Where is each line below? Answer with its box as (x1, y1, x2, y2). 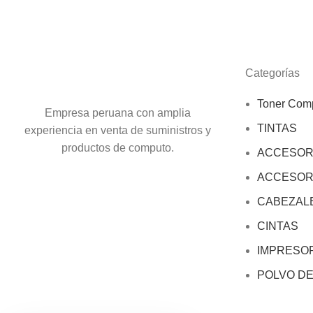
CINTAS (257, 220, 298, 232)
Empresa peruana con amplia (44, 107, 191, 119)
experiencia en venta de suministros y (24, 124, 211, 136)
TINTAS (257, 122, 297, 134)
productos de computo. (61, 142, 174, 154)
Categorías (245, 67, 300, 79)
